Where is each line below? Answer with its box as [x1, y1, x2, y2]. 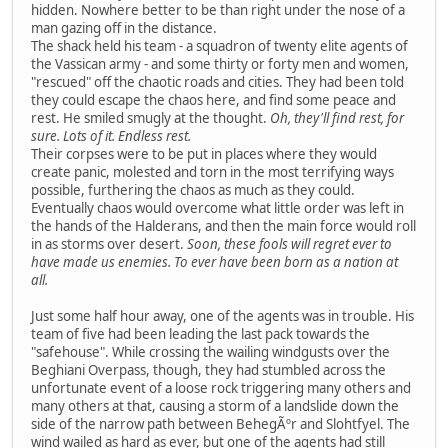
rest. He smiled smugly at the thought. [31, 109, 270, 128]
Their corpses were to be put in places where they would [31, 145, 377, 164]
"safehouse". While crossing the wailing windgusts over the [31, 343, 390, 362]
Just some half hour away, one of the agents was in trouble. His [31, 307, 414, 326]
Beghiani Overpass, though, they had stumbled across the [31, 361, 386, 380]
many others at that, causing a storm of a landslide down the [31, 397, 399, 416]
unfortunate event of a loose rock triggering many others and [31, 379, 411, 398]
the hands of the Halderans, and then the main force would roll [31, 217, 416, 236]
